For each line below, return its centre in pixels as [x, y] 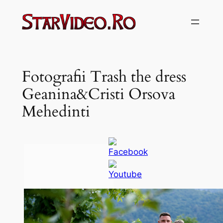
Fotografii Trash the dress [104, 76]
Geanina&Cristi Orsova [98, 94]
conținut [20, 36]
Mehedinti [56, 111]
